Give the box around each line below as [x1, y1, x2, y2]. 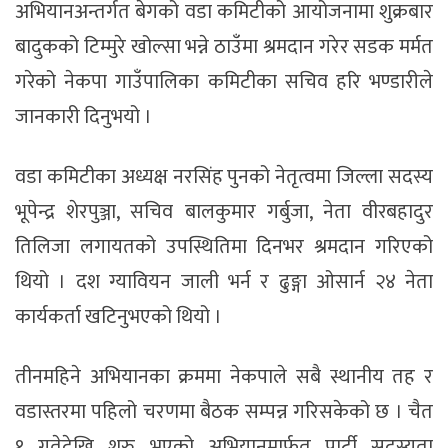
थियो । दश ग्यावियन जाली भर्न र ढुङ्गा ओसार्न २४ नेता [15, 264, 433, 299]
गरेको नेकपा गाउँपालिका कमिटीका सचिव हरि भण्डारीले [15, 64, 433, 99]
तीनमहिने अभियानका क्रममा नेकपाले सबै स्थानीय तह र [15, 359, 433, 394]
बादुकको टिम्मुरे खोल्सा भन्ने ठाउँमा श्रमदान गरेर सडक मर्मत [15, 29, 433, 64]
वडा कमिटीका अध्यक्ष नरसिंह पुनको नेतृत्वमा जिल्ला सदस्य [15, 159, 433, 194]
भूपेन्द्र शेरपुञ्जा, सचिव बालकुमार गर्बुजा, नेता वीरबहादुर [15, 194, 433, 229]
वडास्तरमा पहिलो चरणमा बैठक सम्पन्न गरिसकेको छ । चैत [15, 394, 433, 429]
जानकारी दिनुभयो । [15, 99, 152, 134]
